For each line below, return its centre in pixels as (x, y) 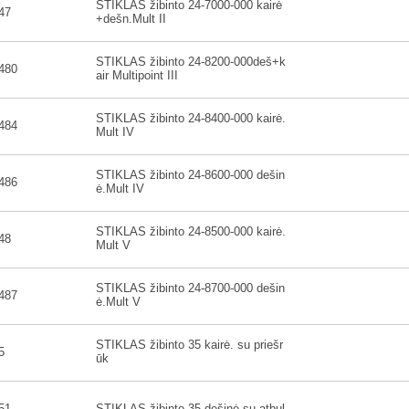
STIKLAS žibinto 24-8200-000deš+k (191, 62)
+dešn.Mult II (131, 19)
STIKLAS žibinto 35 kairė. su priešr (189, 345)
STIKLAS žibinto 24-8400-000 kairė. (191, 118)
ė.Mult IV (120, 189)
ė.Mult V (118, 302)
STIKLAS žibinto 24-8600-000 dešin (190, 175)
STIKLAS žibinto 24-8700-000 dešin (190, 288)
